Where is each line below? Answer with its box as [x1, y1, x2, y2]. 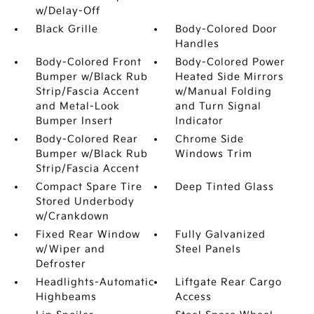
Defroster [35, 258, 86, 270]
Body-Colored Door [175, 23, 278, 35]
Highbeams [35, 291, 97, 303]
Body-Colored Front [35, 56, 142, 68]
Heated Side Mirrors [175, 71, 285, 83]
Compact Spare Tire [35, 181, 142, 193]
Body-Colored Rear [35, 133, 138, 145]
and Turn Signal [175, 100, 262, 112]
